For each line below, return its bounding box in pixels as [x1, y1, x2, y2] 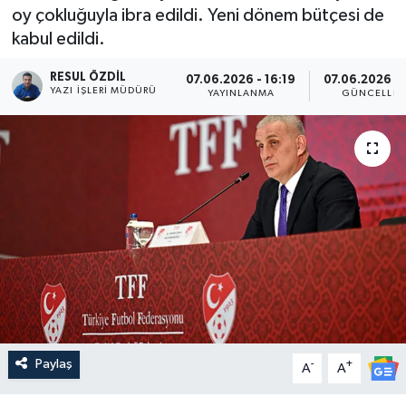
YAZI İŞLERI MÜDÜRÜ [50, 86, 158, 96]
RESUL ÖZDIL [50, 72, 127, 84]
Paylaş [34, 357, 72, 372]
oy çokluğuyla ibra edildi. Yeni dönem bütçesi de [11, 5, 384, 24]
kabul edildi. [11, 29, 105, 48]
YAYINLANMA [207, 88, 275, 98]
